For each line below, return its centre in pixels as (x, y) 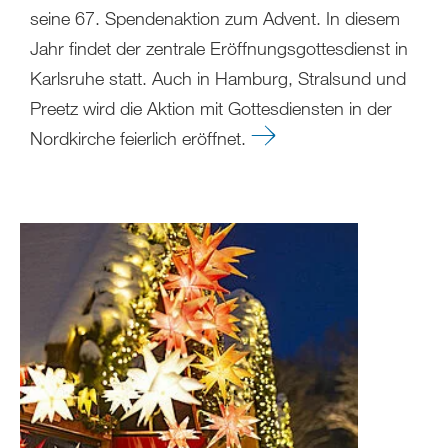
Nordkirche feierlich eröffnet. (140, 137)
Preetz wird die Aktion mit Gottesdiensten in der (211, 107)
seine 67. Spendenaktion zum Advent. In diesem (215, 17)
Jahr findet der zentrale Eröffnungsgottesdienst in (219, 47)
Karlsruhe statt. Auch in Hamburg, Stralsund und (218, 77)
